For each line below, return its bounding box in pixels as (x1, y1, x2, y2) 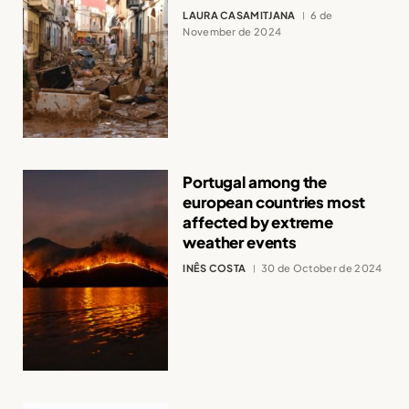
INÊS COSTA (183, 261, 246, 274)
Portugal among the (183, 172, 328, 192)
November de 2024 (183, 26, 282, 38)
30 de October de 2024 (260, 261, 383, 274)
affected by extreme (183, 212, 333, 232)
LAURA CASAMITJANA (183, 9, 296, 22)
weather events (183, 232, 297, 252)
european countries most (183, 192, 366, 212)
